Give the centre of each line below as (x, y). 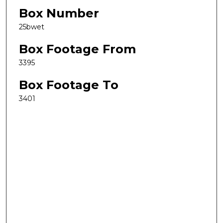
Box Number (59, 13)
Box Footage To (69, 85)
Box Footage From (77, 49)
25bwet (32, 27)
